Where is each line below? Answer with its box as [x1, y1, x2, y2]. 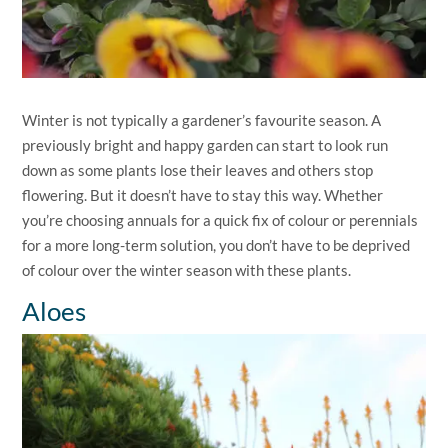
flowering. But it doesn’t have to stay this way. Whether [22, 185, 384, 204]
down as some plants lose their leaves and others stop [22, 160, 374, 179]
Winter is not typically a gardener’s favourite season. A [22, 110, 382, 129]
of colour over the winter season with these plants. [22, 260, 352, 279]
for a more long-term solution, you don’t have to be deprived [22, 235, 411, 254]
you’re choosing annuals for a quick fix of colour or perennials [22, 210, 419, 229]
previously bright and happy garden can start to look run [22, 135, 389, 154]
